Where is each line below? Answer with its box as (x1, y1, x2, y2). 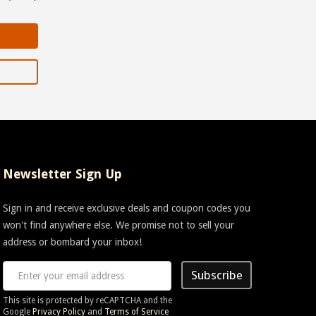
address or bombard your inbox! (3, 236, 142, 248)
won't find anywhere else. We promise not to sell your (3, 219, 235, 231)
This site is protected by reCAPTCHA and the (3, 295, 173, 305)
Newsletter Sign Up (3, 166, 123, 181)
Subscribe (190, 267, 243, 282)
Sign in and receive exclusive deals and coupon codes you (3, 202, 251, 214)
